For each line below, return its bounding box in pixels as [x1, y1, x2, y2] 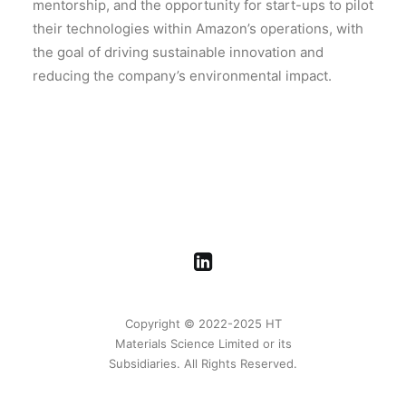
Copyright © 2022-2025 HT [124, 316, 282, 332]
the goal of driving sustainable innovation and [33, 43, 324, 62]
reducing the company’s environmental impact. [33, 67, 332, 85]
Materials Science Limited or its [114, 336, 292, 352]
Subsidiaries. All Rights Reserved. [109, 356, 297, 372]
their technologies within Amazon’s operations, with [33, 20, 363, 38]
